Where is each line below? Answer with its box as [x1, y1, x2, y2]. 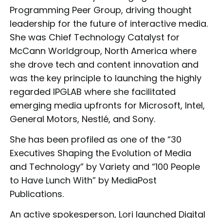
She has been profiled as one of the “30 [10, 133, 182, 145]
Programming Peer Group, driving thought [10, 3, 192, 16]
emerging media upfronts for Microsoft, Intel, [10, 99, 205, 111]
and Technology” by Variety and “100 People [10, 160, 200, 173]
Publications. [10, 187, 64, 200]
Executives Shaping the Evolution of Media [10, 146, 191, 159]
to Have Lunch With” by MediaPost [10, 174, 157, 186]
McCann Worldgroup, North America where [10, 44, 197, 57]
